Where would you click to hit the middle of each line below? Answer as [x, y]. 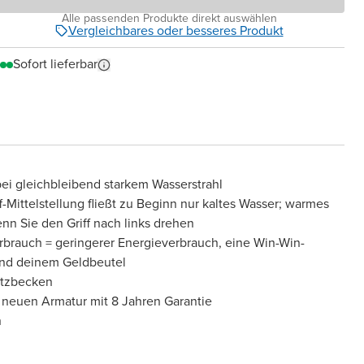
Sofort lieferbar [55, 64]
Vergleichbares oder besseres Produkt [175, 30]
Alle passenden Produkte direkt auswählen [169, 18]
